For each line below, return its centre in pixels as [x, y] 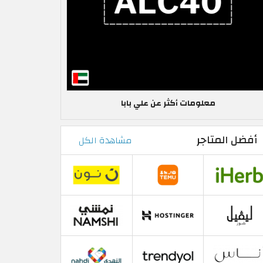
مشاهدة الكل [105, 140]
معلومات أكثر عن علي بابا [168, 103]
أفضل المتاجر [227, 140]
